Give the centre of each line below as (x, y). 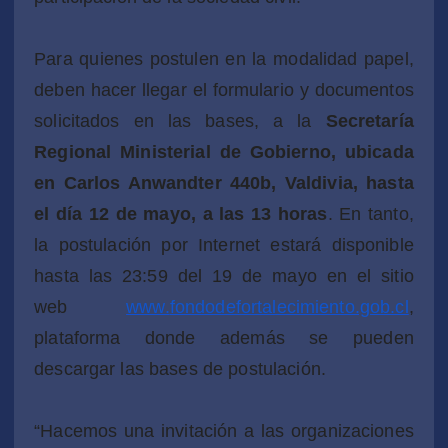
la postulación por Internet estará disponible (224, 244)
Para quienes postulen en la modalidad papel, (224, 58)
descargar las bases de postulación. (180, 368)
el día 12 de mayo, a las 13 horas (181, 213)
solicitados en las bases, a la (180, 120)
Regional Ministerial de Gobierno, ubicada (224, 151)
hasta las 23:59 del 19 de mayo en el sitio (224, 275)
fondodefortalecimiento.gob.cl (289, 306)
